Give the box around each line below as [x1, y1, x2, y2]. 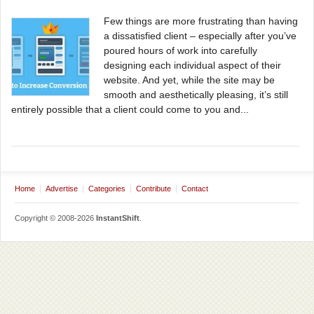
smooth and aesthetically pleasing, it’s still [104, 89, 288, 100]
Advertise [46, 184, 78, 193]
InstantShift [96, 214, 139, 222]
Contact [182, 184, 208, 193]
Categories [88, 184, 125, 193]
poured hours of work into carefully [104, 45, 257, 56]
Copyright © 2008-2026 [15, 214, 96, 222]
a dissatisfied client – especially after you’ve [104, 30, 296, 41]
